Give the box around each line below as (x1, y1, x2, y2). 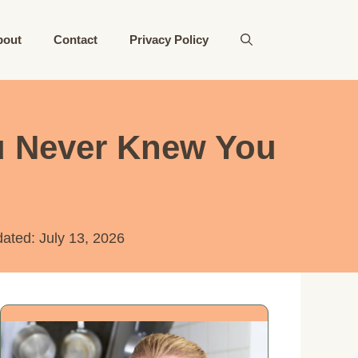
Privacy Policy (129, 33, 209, 46)
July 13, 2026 (39, 230, 125, 246)
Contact (54, 33, 97, 46)
